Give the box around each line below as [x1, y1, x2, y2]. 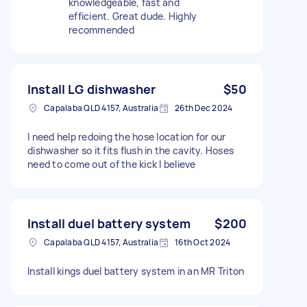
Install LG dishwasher [27, 80, 156, 97]
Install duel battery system [27, 214, 191, 232]
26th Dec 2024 [175, 101, 233, 114]
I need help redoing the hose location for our [27, 130, 226, 143]
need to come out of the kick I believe [27, 157, 196, 171]
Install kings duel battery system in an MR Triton [27, 264, 245, 278]
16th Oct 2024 [175, 236, 231, 248]
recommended [69, 23, 134, 36]
